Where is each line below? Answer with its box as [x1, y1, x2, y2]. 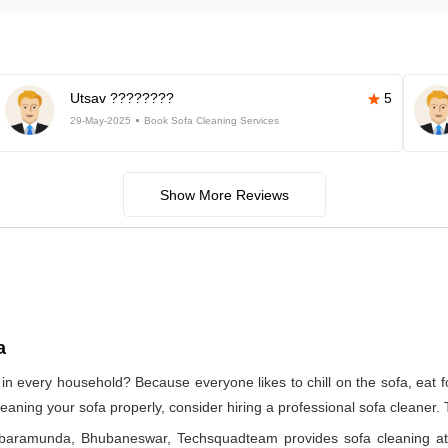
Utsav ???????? [69, 90, 174, 106]
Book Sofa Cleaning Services [143, 115, 279, 126]
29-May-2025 [69, 115, 131, 126]
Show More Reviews [159, 187, 289, 203]
